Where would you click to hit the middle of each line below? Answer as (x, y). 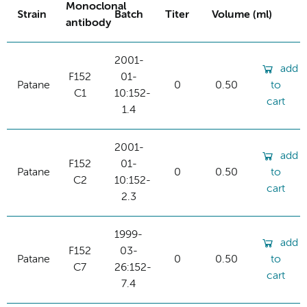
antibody (88, 23)
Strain (32, 15)
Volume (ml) (242, 15)
